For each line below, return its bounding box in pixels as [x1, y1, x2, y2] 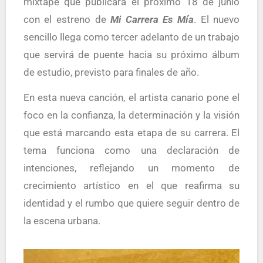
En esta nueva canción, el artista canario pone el [23, 92, 240, 103]
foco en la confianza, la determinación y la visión [23, 109, 240, 121]
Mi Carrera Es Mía [110, 14, 194, 25]
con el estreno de [23, 14, 111, 25]
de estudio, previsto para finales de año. [23, 66, 199, 78]
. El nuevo [194, 14, 240, 25]
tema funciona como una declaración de [23, 144, 240, 156]
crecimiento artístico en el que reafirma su [23, 180, 240, 191]
